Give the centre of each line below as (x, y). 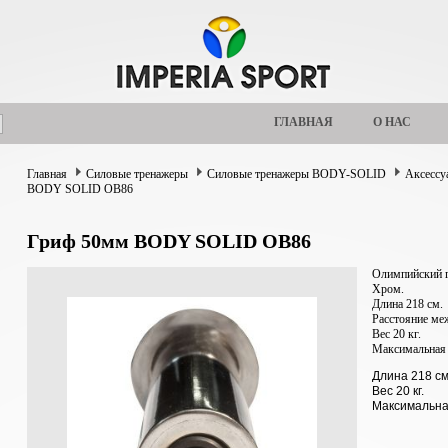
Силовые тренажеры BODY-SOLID (296, 174)
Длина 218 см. (409, 303)
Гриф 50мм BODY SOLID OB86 (169, 241)
